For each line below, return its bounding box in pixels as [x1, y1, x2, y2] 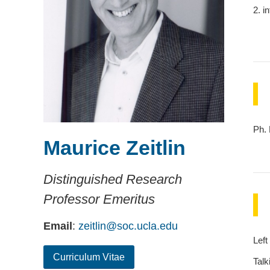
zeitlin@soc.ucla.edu [78, 220, 178, 233]
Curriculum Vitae [53, 252, 125, 263]
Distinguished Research [43, 171, 182, 187]
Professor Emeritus [43, 191, 155, 207]
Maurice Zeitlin [43, 136, 186, 159]
